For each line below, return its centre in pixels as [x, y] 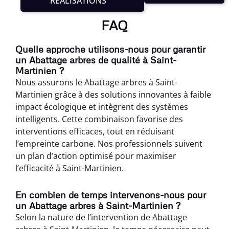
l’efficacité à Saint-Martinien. [70, 168]
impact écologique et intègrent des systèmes [102, 107]
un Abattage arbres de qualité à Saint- [96, 60]
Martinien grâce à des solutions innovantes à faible [113, 94]
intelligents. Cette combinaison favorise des [99, 119]
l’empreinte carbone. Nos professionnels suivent [109, 143]
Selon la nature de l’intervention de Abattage [101, 217]
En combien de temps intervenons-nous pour [111, 194]
